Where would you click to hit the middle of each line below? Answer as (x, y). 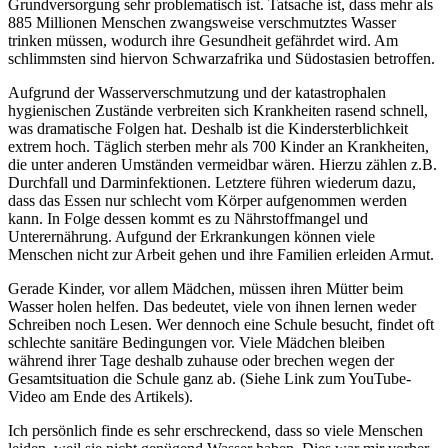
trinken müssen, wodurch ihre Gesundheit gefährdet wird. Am (203, 40)
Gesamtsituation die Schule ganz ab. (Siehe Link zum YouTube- (209, 378)
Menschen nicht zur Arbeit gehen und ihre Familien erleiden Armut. (221, 254)
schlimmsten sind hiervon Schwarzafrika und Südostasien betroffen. (221, 58)
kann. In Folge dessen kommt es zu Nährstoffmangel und (188, 218)
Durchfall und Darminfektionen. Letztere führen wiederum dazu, (212, 182)
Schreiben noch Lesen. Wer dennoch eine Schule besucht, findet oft (221, 324)
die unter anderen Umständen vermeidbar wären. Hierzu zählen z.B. (222, 164)
